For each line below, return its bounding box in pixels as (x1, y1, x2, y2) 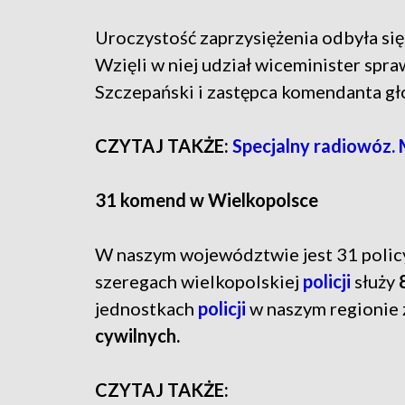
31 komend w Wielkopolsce (95, 189, 318, 212)
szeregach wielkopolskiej (95, 270, 303, 293)
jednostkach (95, 297, 198, 320)
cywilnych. (95, 325, 180, 347)
